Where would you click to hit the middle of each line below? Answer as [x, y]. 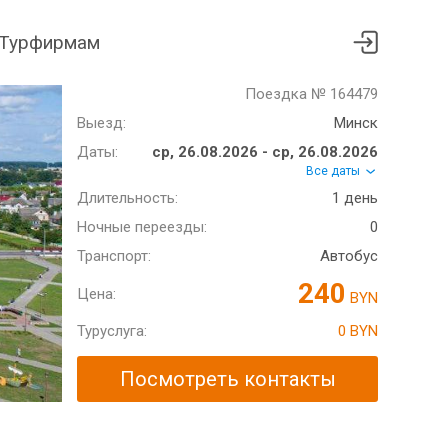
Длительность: [127, 198]
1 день [355, 198]
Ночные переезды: [142, 227]
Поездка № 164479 [311, 94]
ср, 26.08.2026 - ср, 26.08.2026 [265, 152]
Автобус [349, 256]
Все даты [334, 171]
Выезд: [101, 123]
